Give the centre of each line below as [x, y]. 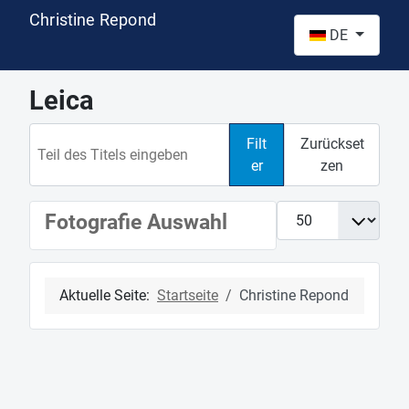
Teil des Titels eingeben [104, 133]
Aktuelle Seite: [108, 295]
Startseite [188, 295]
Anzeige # [308, 211]
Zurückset [332, 143]
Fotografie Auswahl [136, 222]
